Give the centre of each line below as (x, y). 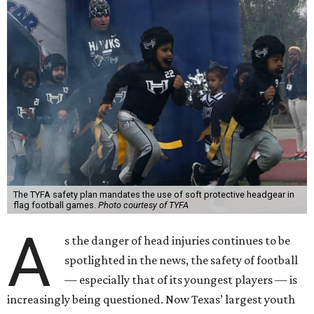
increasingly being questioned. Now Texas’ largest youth (151, 299)
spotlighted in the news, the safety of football (182, 260)
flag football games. (55, 205)
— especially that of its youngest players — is (181, 280)
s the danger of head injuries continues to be (178, 240)
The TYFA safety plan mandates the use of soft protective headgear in (153, 194)
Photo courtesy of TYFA (143, 205)
